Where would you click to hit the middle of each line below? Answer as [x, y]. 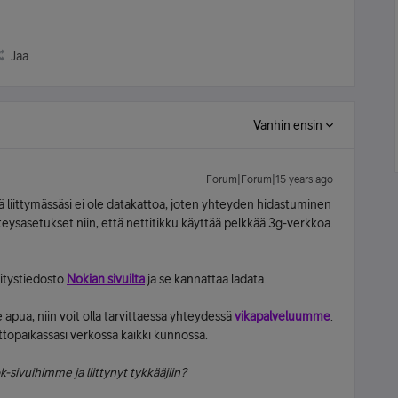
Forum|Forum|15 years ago [270, 179]
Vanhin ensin [288, 125]
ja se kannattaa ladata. [206, 279]
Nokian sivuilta [106, 279]
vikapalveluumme [283, 316]
